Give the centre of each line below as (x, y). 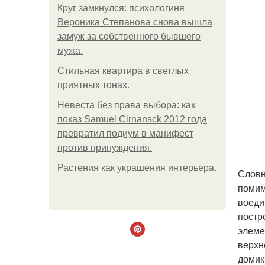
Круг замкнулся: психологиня (121, 8)
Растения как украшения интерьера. (137, 168)
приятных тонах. (93, 85)
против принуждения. (105, 148)
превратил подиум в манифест (125, 133)
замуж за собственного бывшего (129, 36)
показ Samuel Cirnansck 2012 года (132, 119)
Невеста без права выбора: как (126, 105)
